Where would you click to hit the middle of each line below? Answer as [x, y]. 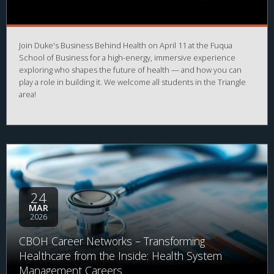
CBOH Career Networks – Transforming [112, 241]
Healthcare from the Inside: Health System [120, 256]
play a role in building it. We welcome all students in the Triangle [132, 82]
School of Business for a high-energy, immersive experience [127, 58]
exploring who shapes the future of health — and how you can [130, 70]
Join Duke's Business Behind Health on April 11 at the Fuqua [126, 46]
